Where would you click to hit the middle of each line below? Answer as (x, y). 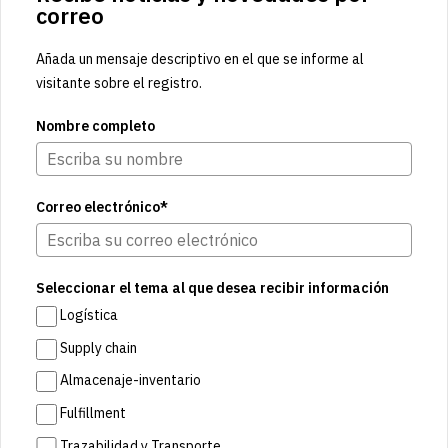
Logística (88, 315)
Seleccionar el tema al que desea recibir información (212, 288)
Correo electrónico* (102, 207)
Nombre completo (95, 126)
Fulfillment (92, 413)
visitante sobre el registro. (119, 83)
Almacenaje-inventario (130, 380)
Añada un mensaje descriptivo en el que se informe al (200, 59)
